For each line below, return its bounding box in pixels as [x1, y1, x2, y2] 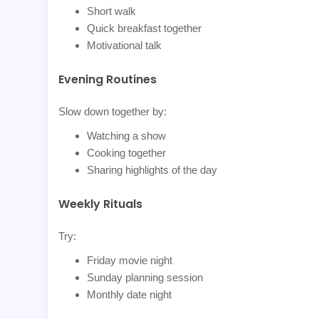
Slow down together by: [58, 105, 167, 117]
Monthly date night [87, 288, 172, 301]
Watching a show [87, 129, 167, 142]
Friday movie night [87, 254, 173, 267]
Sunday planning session [87, 271, 204, 284]
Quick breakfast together [87, 21, 202, 34]
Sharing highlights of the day [87, 163, 218, 176]
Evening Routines [58, 70, 157, 88]
